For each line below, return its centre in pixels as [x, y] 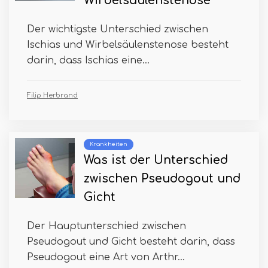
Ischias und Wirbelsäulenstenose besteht [128, 45]
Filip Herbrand [52, 95]
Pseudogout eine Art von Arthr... [106, 257]
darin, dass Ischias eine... [88, 60]
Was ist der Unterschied [156, 160]
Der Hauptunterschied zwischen [106, 226]
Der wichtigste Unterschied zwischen [118, 29]
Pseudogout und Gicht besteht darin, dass [131, 242]
